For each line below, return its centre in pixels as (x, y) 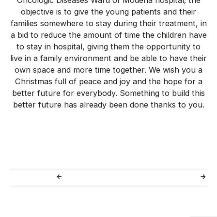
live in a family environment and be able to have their (108, 58)
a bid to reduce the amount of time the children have (108, 35)
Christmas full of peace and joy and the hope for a (108, 82)
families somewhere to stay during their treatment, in (108, 23)
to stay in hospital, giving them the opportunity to (108, 47)
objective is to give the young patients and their (108, 12)
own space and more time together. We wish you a (108, 70)
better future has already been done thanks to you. (108, 105)
